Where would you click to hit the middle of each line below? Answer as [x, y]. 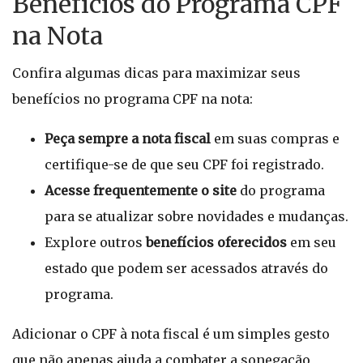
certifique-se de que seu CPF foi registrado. [184, 164]
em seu [312, 242]
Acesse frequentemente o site [141, 190]
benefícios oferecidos [216, 242]
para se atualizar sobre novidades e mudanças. [196, 216]
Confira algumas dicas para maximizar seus [156, 73]
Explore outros [95, 242]
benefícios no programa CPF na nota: [132, 99]
